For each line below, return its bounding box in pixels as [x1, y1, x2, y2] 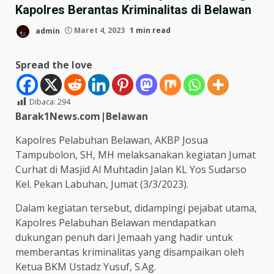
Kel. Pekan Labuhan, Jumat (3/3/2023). [15, 177, 188, 191]
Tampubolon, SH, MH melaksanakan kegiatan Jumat [15, 147, 256, 161]
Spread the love [15, 57, 92, 72]
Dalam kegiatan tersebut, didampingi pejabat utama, [15, 201, 257, 215]
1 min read [130, 25, 171, 36]
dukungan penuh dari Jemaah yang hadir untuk [15, 230, 233, 244]
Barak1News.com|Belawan [15, 109, 148, 123]
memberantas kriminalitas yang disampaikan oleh [15, 245, 244, 259]
